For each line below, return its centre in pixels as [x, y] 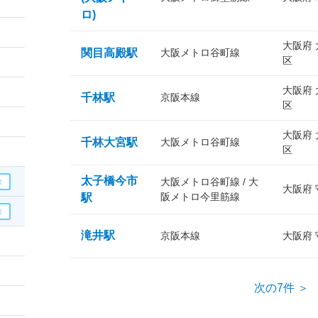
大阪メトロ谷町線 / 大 [209, 182]
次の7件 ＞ [281, 288]
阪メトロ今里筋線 [200, 197]
